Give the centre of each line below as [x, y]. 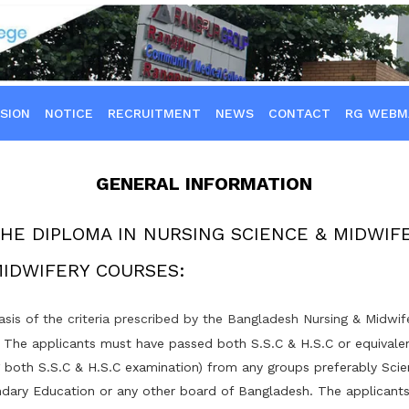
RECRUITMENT [154, 113]
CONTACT [299, 113]
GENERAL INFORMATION [204, 184]
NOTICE [69, 113]
